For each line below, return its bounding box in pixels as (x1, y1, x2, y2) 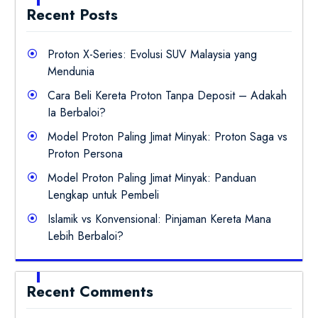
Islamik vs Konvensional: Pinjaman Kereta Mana (47, 210, 271, 227)
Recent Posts (26, 4, 118, 26)
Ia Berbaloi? (47, 104, 106, 121)
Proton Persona (47, 145, 123, 162)
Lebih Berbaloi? (47, 227, 124, 244)
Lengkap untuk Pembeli (47, 186, 159, 203)
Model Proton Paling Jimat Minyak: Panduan (47, 169, 256, 186)
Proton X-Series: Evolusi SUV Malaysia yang (47, 45, 257, 62)
